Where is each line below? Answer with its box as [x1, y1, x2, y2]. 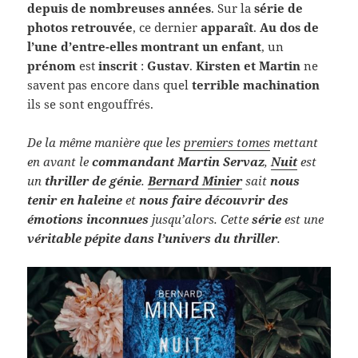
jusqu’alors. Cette [149, 210, 253, 227]
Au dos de [260, 18, 320, 35]
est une [281, 210, 324, 227]
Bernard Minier [148, 172, 243, 189]
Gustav [147, 57, 190, 74]
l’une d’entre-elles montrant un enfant [27, 38, 262, 54]
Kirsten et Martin [196, 57, 301, 74]
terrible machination [192, 76, 320, 93]
